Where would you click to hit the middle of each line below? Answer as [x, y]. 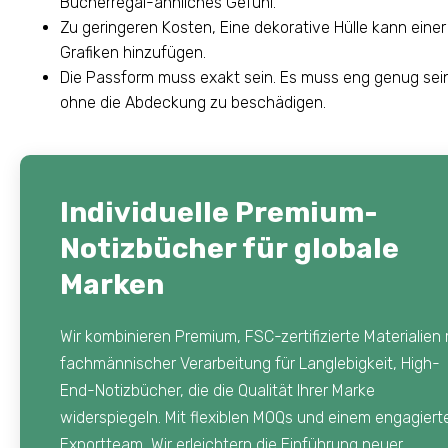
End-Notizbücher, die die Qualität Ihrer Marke [217, 391]
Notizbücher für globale [229, 249]
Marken [112, 285]
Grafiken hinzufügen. [133, 53]
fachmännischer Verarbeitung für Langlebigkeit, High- [250, 364]
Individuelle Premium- [219, 213]
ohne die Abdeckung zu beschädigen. [193, 103]
